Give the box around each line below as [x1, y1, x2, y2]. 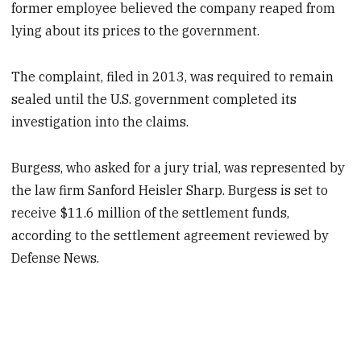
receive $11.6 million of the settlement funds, [11, 204, 290, 221]
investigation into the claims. [11, 113, 189, 130]
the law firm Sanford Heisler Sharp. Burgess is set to [11, 181, 329, 198]
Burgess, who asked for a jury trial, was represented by [11, 159, 346, 176]
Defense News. [11, 249, 100, 266]
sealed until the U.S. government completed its [11, 90, 297, 107]
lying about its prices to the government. [11, 23, 260, 39]
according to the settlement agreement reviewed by [11, 226, 330, 243]
